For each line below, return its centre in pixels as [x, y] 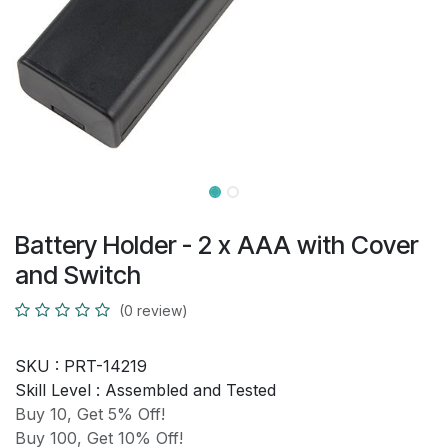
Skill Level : [60, 390]
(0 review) [153, 310]
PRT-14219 [105, 366]
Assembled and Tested [190, 390]
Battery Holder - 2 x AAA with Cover [216, 245]
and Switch [78, 275]
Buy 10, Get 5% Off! [90, 414]
